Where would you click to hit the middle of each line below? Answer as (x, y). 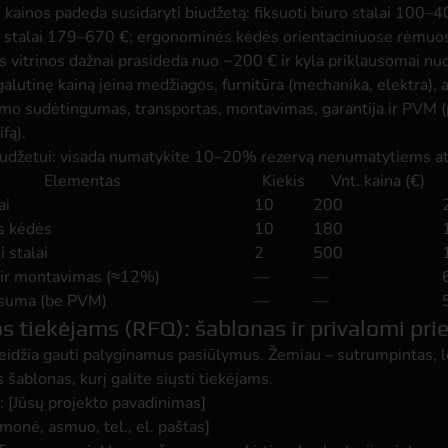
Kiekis (283, 181)
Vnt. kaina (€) (377, 181)
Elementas (82, 181)
